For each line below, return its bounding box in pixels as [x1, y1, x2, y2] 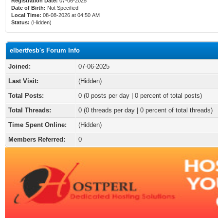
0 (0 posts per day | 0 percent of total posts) [78, 92, 202, 99]
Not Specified [46, 5, 80, 11]
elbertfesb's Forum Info [10, 47, 80, 54]
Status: [11, 19, 30, 25]
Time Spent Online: [8, 121, 67, 128]
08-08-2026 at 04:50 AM [41, 12, 100, 18]
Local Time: [11, 12, 41, 18]
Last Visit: [8, 77, 38, 85]
